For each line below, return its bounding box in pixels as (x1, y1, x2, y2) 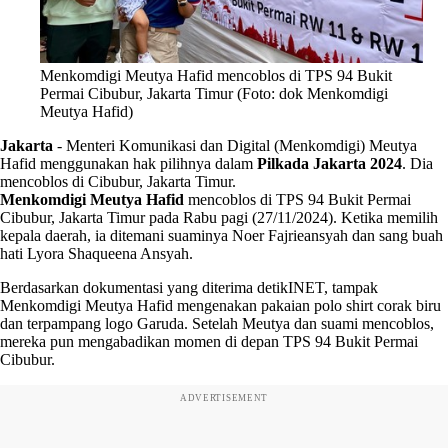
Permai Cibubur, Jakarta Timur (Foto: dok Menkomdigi (40, 84, 388, 102)
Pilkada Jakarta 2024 (257, 154, 402, 172)
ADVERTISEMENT (179, 392, 269, 403)
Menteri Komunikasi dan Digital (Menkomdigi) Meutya (66, 136, 417, 154)
